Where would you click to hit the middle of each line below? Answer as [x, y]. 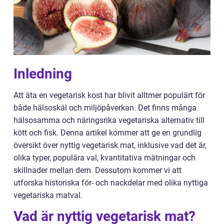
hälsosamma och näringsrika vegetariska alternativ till [109, 120]
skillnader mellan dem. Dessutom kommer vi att [97, 170]
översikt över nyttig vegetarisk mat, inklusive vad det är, [110, 145]
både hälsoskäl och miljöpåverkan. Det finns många [105, 108]
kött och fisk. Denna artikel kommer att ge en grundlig [107, 133]
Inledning [43, 74]
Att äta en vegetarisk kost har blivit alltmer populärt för [109, 95]
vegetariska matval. [48, 195]
